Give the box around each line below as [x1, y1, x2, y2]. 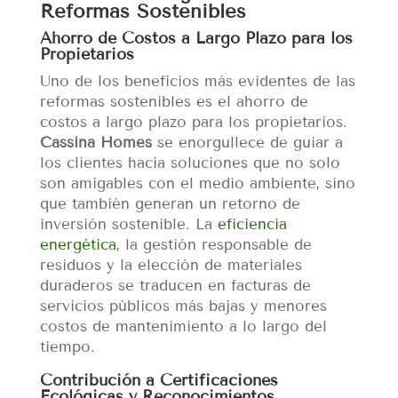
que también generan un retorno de [39, 195, 300, 214]
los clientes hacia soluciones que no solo [39, 154, 340, 173]
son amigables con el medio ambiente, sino [39, 174, 355, 194]
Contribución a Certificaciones [39, 370, 278, 391]
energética [39, 235, 116, 255]
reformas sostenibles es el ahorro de [39, 92, 308, 112]
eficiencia [217, 215, 287, 235]
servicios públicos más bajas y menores [39, 297, 327, 316]
